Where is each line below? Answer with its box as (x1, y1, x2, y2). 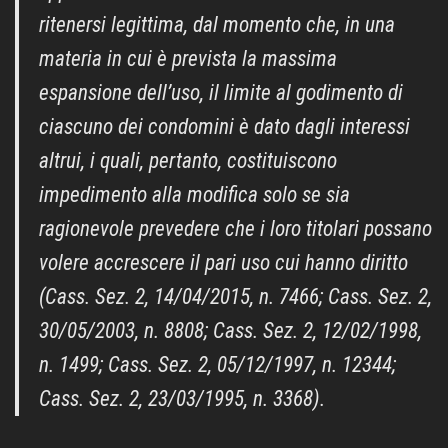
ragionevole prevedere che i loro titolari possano (39, 216, 432, 242)
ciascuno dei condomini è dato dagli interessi (39, 114, 410, 140)
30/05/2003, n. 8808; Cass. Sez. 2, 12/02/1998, (39, 318, 422, 344)
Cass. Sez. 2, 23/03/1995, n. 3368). (39, 386, 325, 412)
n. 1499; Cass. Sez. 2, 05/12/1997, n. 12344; (39, 352, 396, 378)
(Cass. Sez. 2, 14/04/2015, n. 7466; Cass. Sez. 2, (39, 284, 432, 310)
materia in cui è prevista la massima (39, 46, 337, 72)
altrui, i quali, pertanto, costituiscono (39, 148, 337, 174)
